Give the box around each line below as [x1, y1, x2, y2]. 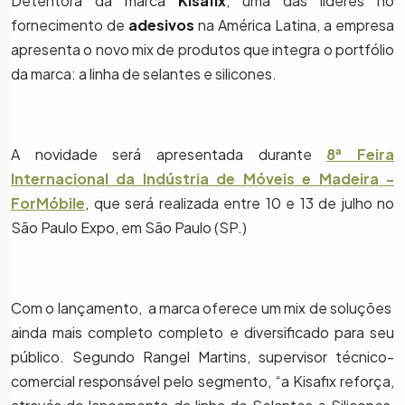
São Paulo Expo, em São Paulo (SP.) [11, 218, 247, 238]
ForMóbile [11, 193, 85, 213]
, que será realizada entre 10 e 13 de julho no [85, 193, 394, 213]
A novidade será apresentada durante [11, 145, 327, 165]
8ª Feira [326, 145, 395, 165]
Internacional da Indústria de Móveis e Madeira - [11, 169, 394, 189]
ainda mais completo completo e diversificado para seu [11, 323, 394, 343]
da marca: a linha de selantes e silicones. [11, 64, 277, 83]
